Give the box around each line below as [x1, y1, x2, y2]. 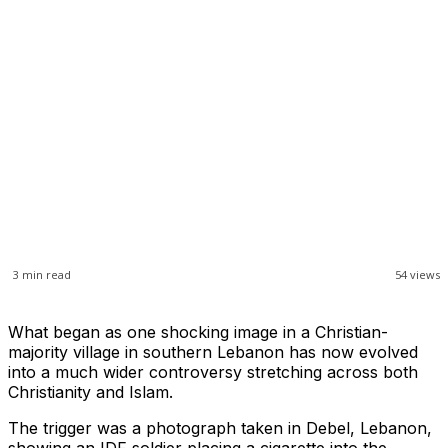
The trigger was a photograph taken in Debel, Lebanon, [8, 418, 432, 439]
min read [19, 267, 71, 283]
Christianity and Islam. [8, 382, 173, 403]
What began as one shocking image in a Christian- [8, 322, 388, 343]
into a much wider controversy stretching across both [8, 362, 418, 383]
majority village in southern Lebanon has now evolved [8, 342, 418, 363]
